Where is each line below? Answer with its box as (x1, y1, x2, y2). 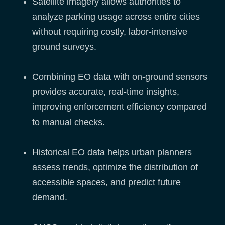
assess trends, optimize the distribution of (32, 162, 198, 173)
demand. (32, 192, 67, 203)
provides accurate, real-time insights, (32, 87, 179, 97)
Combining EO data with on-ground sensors (32, 72, 207, 82)
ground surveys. (32, 42, 96, 52)
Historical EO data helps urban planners (32, 147, 192, 158)
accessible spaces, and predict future (32, 177, 181, 188)
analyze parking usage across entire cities (32, 12, 200, 22)
